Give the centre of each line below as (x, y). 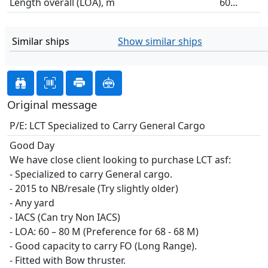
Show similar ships (160, 41)
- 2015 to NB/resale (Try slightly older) (94, 188)
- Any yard (32, 203)
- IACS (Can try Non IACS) (65, 217)
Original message (52, 104)
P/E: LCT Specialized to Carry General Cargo (107, 126)
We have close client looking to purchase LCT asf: (120, 160)
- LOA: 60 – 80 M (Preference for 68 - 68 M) (104, 232)
